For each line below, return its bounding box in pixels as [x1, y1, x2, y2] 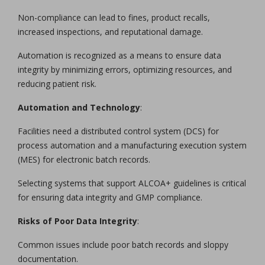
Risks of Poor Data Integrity [18, 215, 137, 227]
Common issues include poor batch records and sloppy [18, 238, 228, 250]
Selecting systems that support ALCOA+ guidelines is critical [18, 177, 246, 189]
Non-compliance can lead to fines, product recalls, [18, 11, 210, 23]
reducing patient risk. [18, 77, 96, 89]
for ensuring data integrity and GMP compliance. [18, 191, 202, 203]
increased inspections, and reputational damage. [18, 25, 203, 37]
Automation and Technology [18, 101, 140, 113]
